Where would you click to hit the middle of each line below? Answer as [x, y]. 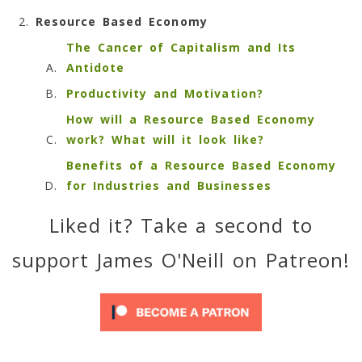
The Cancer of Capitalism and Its [181, 47]
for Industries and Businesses [168, 185]
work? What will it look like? [165, 139]
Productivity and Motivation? [164, 93]
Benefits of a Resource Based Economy [201, 165]
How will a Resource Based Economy [191, 119]
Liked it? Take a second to [181, 225]
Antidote [95, 67]
